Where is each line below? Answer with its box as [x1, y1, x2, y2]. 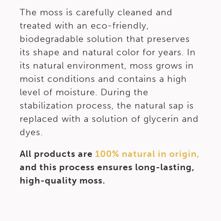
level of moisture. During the [20, 87, 148, 98]
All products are [20, 148, 95, 159]
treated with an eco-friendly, [20, 20, 149, 31]
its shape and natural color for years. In [20, 47, 196, 58]
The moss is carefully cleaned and [20, 7, 173, 18]
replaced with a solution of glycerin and [20, 113, 199, 124]
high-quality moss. [20, 175, 106, 186]
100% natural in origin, [95, 148, 200, 159]
